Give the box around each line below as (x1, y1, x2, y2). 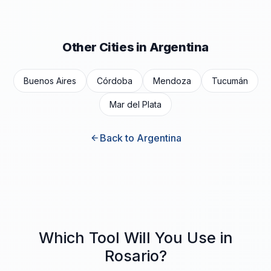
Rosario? (104, 247, 167, 265)
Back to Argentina (99, 132, 181, 144)
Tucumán (211, 76, 248, 86)
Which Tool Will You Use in (38, 229, 233, 247)
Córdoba (96, 76, 132, 86)
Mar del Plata (109, 99, 162, 109)
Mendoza (152, 76, 191, 86)
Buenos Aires (23, 76, 76, 86)
